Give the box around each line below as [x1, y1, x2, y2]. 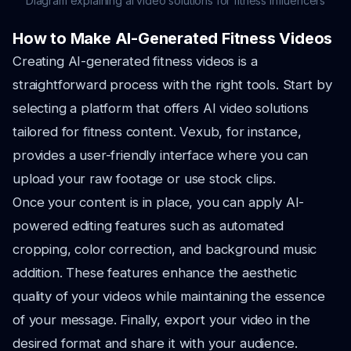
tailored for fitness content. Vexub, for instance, [13, 124, 302, 139]
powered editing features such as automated [13, 218, 284, 233]
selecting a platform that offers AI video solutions [13, 100, 309, 116]
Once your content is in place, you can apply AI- [13, 194, 305, 210]
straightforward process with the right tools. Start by [13, 77, 332, 92]
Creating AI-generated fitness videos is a [13, 53, 258, 69]
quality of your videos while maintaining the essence [13, 288, 325, 304]
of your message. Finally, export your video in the [13, 312, 310, 327]
